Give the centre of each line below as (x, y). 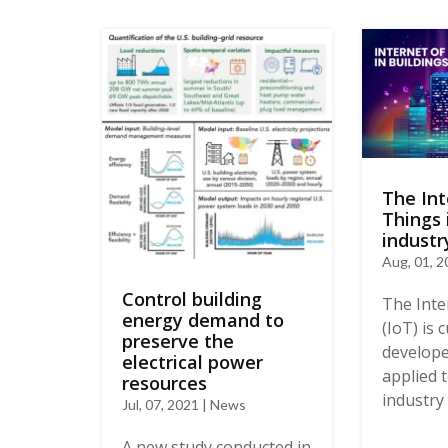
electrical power (192, 361)
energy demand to (203, 319)
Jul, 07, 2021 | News (184, 404)
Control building (192, 298)
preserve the (178, 340)
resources (164, 382)
